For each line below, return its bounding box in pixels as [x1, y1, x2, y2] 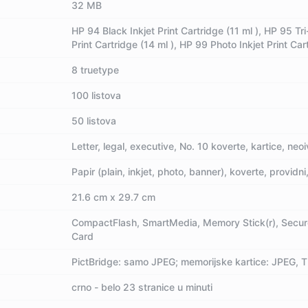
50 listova [71, 115, 117, 126]
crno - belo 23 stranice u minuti [71, 281, 213, 293]
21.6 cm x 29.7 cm [71, 191, 156, 203]
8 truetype [71, 64, 120, 76]
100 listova [71, 89, 122, 101]
